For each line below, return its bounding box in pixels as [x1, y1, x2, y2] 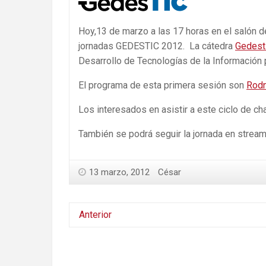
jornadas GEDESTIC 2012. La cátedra [78, 40, 235, 52]
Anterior [79, 208, 112, 220]
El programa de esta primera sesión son [78, 79, 246, 91]
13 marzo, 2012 [89, 166, 150, 178]
